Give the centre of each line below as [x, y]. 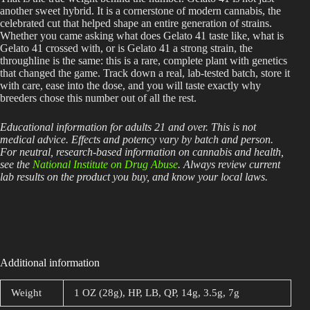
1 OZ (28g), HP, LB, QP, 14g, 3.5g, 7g [157, 292]
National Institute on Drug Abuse [105, 165]
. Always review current [229, 165]
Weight [26, 292]
